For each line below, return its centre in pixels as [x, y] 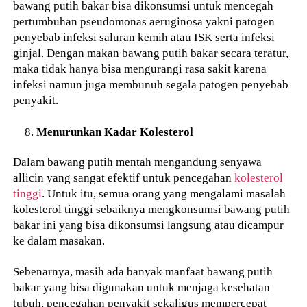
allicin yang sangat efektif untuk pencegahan [124, 178]
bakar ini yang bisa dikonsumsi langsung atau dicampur [149, 225]
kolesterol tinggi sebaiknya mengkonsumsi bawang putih [152, 209]
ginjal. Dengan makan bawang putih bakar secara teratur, [151, 52]
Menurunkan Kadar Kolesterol [115, 131]
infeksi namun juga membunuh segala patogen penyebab [151, 84]
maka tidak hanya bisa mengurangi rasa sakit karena [140, 68]
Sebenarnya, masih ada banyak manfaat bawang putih [143, 272]
